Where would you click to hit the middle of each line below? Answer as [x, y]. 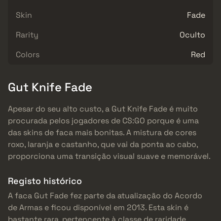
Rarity [27, 35]
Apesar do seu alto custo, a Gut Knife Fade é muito [103, 109]
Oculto [192, 35]
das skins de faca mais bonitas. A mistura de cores [102, 133]
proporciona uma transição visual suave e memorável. [109, 156]
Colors [28, 54]
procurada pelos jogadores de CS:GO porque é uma [103, 121]
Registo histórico [45, 181]
